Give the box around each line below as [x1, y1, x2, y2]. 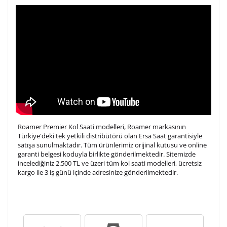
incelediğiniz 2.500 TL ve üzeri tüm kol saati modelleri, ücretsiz [18, 159, 202, 168]
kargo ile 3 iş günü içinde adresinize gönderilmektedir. [18, 168, 178, 177]
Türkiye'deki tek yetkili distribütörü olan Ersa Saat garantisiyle [18, 131, 202, 141]
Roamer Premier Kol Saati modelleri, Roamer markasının [18, 122, 186, 132]
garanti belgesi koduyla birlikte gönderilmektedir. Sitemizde [18, 149, 196, 159]
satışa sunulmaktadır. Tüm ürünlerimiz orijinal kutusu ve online [18, 140, 207, 150]
